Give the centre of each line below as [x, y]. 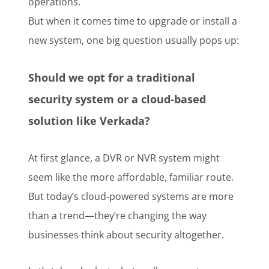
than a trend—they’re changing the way [118, 216]
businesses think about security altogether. [126, 235]
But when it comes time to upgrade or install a [133, 21]
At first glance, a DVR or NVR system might [124, 158]
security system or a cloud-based [117, 99]
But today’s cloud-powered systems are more [131, 197]
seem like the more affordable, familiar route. [131, 177]
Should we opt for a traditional [112, 78]
